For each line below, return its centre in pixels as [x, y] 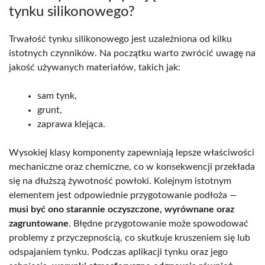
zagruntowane [39, 223]
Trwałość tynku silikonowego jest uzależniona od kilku [120, 39]
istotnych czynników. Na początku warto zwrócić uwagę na [132, 53]
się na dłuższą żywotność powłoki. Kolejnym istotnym [120, 181]
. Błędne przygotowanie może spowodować [159, 223]
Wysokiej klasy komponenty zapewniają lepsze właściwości [132, 152]
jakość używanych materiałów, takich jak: [95, 67]
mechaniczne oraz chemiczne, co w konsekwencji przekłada [132, 167]
